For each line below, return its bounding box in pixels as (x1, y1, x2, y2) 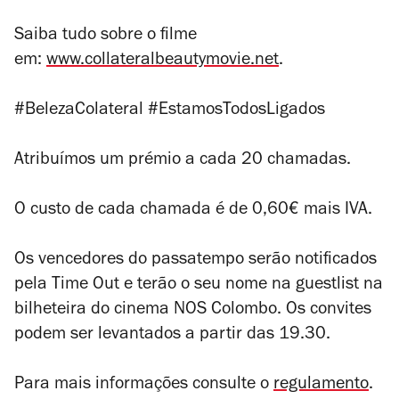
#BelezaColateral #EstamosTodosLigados (14, 102, 325, 120)
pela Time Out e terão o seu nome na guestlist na (14, 276, 383, 295)
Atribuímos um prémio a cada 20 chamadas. (14, 151, 351, 170)
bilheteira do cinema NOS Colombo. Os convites (14, 301, 371, 320)
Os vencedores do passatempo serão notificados (14, 251, 377, 270)
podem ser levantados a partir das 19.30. (14, 326, 330, 345)
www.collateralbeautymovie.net (46, 52, 279, 70)
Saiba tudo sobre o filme (14, 27, 197, 45)
